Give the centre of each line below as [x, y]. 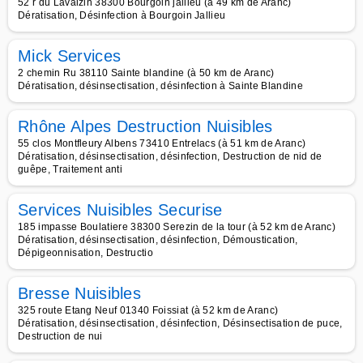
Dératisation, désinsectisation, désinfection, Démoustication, [158, 240]
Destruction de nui [60, 336]
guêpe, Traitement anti [70, 169]
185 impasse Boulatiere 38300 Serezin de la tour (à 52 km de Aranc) [177, 227]
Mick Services [70, 56]
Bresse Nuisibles [80, 293]
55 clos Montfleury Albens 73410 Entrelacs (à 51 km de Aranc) [162, 143]
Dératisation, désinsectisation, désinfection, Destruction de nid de [170, 156]
